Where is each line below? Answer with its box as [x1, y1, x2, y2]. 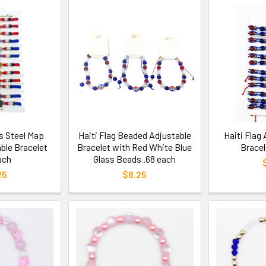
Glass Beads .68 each [93, 153, 176, 164]
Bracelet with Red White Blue [77, 141, 192, 153]
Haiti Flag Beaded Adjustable [78, 129, 191, 141]
